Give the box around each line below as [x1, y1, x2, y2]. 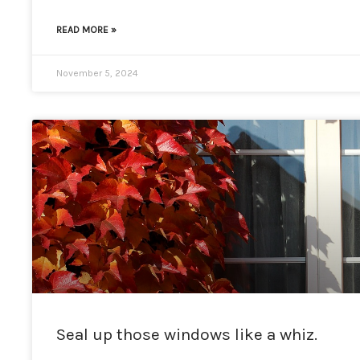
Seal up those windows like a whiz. [56, 324, 317, 344]
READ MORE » [56, 23, 117, 35]
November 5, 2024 [56, 67, 138, 79]
